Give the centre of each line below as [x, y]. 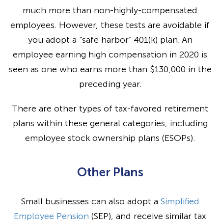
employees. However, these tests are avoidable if [110, 25]
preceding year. [110, 84]
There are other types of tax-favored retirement [110, 108]
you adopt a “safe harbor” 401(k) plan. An [110, 40]
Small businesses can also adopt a [91, 201]
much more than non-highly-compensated [110, 10]
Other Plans [110, 172]
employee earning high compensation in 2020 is [110, 54]
